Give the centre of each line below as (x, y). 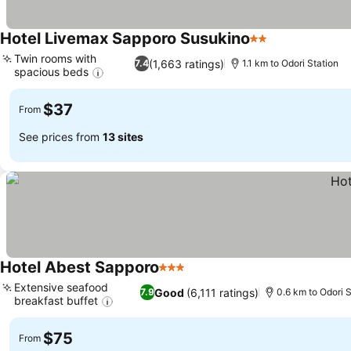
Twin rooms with (55, 58)
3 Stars (179, 275)
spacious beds (51, 71)
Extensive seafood (61, 287)
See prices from (61, 137)
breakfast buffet (56, 300)
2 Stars (270, 47)
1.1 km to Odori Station (290, 63)
